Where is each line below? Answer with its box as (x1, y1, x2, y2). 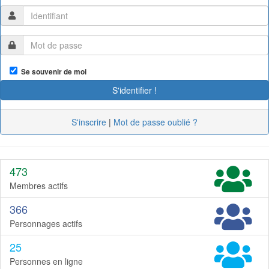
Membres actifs (10, 179, 68, 192)
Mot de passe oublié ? (113, 115, 198, 128)
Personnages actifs (10, 217, 82, 229)
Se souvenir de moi (17, 66, 86, 77)
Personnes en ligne (10, 255, 83, 267)
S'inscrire (71, 115, 106, 128)
